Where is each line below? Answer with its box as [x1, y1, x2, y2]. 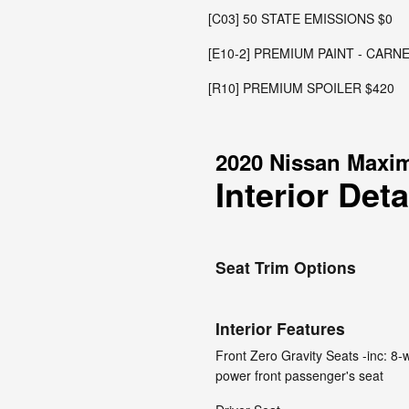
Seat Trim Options [215, 256, 356, 278]
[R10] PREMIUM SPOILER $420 [208, 79, 394, 97]
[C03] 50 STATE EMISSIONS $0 [208, 9, 393, 27]
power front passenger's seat [215, 366, 383, 384]
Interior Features [215, 317, 345, 340]
